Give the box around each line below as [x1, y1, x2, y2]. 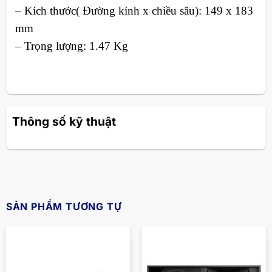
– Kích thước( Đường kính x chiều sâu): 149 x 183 [15, 4, 253, 18]
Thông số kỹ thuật [12, 114, 116, 129]
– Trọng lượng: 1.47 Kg [15, 39, 128, 53]
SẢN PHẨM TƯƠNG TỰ [5, 200, 122, 213]
